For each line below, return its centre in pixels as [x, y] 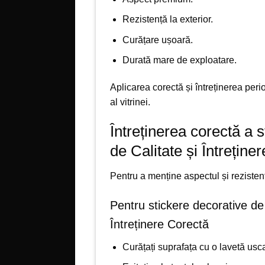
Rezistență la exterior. [167, 20]
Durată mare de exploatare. [179, 60]
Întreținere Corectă [159, 224]
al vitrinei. [130, 102]
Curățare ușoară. [157, 40]
